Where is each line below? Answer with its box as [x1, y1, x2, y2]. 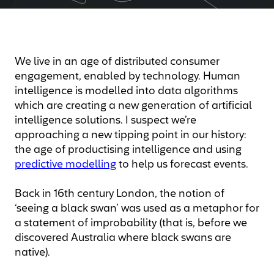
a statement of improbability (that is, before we [15, 218, 247, 229]
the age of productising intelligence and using [15, 145, 242, 155]
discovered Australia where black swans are [15, 233, 231, 243]
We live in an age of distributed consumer [15, 57, 220, 67]
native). [15, 248, 50, 258]
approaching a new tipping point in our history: [15, 130, 246, 141]
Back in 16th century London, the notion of [15, 189, 224, 199]
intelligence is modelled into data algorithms [15, 86, 238, 97]
